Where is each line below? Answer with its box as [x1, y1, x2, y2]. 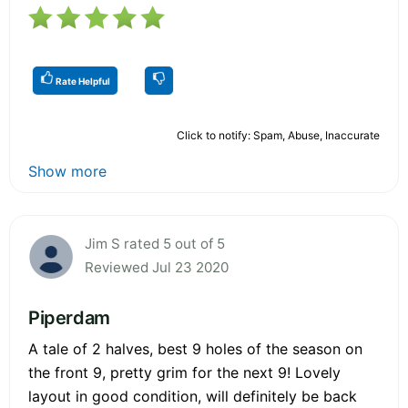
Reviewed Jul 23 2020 [85, 258, 229, 276]
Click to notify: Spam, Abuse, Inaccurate [177, 127, 380, 142]
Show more [28, 161, 107, 180]
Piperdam [28, 306, 110, 329]
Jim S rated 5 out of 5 [85, 234, 225, 252]
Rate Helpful [54, 75, 110, 87]
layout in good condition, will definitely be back [28, 386, 357, 405]
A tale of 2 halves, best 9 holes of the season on [28, 339, 362, 358]
